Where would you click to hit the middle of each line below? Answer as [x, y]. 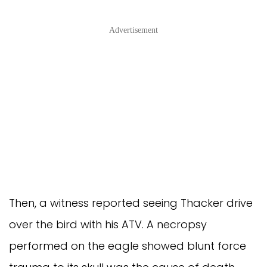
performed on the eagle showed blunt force [128, 246]
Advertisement [133, 30]
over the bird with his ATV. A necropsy [108, 224]
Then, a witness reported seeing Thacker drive [131, 203]
